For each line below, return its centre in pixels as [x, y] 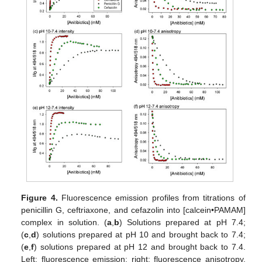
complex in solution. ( [64, 222]
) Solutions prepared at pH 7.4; [182, 222]
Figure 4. [39, 197]
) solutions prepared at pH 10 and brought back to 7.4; [141, 234]
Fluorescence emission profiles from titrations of [151, 197]
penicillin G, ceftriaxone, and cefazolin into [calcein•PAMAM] [133, 210]
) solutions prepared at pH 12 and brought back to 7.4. [140, 247]
